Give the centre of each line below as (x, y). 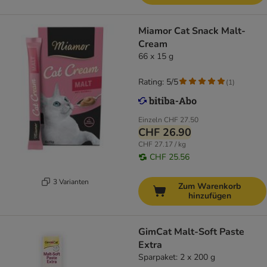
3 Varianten (71, 181)
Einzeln (150, 120)
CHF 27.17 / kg (162, 145)
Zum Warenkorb (209, 187)
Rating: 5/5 (158, 82)
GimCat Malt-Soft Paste (191, 232)
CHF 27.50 (181, 120)
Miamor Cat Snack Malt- (192, 31)
